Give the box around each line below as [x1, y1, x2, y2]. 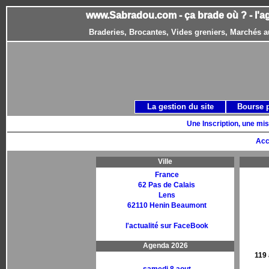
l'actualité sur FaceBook [125, 222, 208, 230]
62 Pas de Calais [138, 181, 195, 189]
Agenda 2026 [142, 241, 188, 250]
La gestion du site [147, 102, 214, 111]
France [154, 171, 179, 179]
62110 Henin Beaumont [127, 201, 207, 210]
